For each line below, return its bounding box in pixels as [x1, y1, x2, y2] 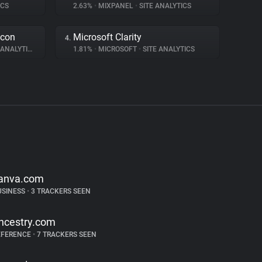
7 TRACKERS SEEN [35, 230, 96, 239]
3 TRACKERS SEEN [29, 187, 91, 195]
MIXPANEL [96, 2, 135, 10]
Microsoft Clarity [73, 32, 142, 43]
